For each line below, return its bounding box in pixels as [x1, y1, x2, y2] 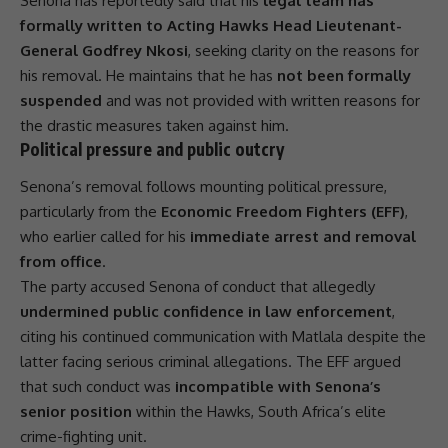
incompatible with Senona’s [175, 377, 381, 397]
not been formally [277, 65, 411, 85]
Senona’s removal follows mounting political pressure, [20, 177, 387, 197]
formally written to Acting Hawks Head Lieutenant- [20, 15, 402, 35]
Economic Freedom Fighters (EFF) [161, 202, 405, 222]
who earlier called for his [20, 227, 190, 247]
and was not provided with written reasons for [102, 90, 420, 110]
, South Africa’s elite [251, 402, 386, 422]
